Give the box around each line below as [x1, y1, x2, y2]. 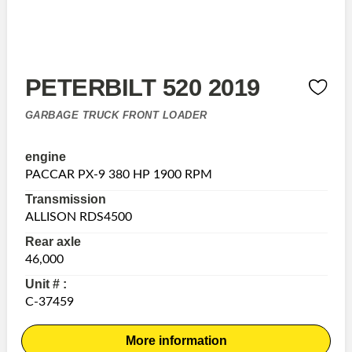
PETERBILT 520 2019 [24, 73, 260, 101]
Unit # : [24, 277, 67, 291]
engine [24, 149, 66, 163]
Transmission [24, 192, 106, 206]
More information [125, 333, 227, 347]
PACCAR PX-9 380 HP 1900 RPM [24, 167, 212, 181]
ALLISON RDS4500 [24, 210, 132, 223]
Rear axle [24, 234, 81, 248]
